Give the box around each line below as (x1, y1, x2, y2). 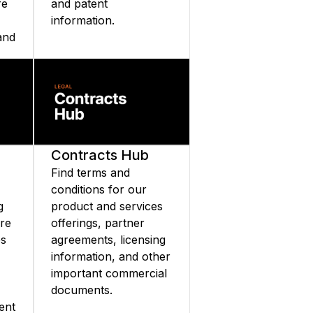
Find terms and (51, 166, 130, 180)
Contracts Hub (51, 147, 149, 163)
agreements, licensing (51, 233, 166, 247)
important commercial (51, 266, 167, 280)
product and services (51, 199, 163, 213)
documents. (51, 283, 112, 297)
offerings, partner (51, 216, 145, 230)
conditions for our (51, 182, 147, 196)
